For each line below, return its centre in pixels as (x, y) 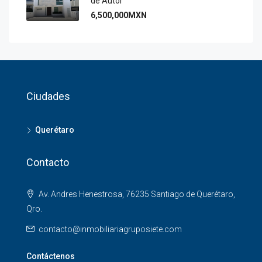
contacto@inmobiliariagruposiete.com (110, 229)
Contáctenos (51, 256)
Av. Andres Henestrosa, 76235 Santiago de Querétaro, (136, 194)
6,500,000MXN (119, 15)
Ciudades (48, 96)
